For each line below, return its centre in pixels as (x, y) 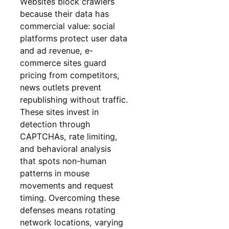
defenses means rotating (68, 210)
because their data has (65, 14)
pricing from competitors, (70, 75)
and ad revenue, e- (57, 50)
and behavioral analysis (66, 148)
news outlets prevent (61, 87)
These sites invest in (60, 112)
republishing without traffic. (74, 99)
